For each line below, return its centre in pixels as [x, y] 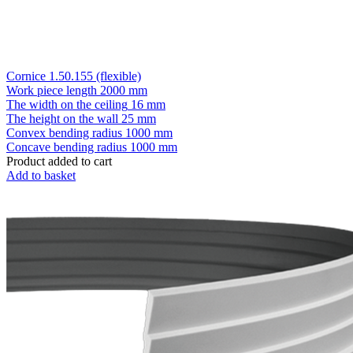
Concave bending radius [67, 147]
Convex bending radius [64, 132]
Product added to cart [59, 161]
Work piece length [52, 90]
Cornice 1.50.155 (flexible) [74, 76]
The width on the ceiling [67, 104]
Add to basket [41, 175]
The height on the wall [62, 118]
